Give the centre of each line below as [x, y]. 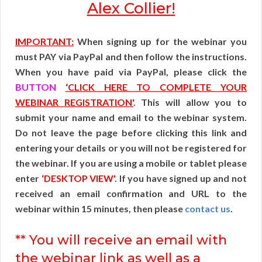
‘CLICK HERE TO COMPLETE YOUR [156, 87]
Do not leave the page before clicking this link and [131, 133]
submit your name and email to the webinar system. [131, 118]
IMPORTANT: [44, 42]
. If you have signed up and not [181, 178]
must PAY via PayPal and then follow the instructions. [131, 57]
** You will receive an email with [121, 240]
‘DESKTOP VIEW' [78, 178]
